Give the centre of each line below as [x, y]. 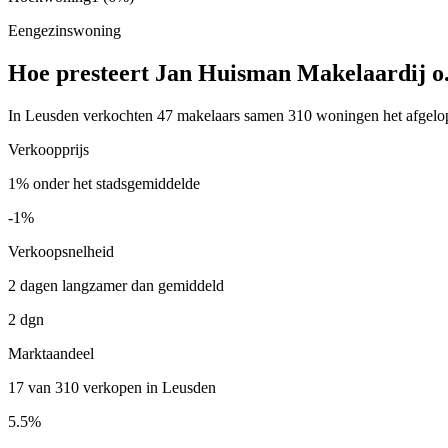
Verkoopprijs [48, 149]
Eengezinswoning [64, 30]
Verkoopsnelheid [61, 251]
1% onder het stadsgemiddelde [104, 183]
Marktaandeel [51, 353]
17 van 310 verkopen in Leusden [112, 387]
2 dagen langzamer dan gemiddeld [116, 285]
